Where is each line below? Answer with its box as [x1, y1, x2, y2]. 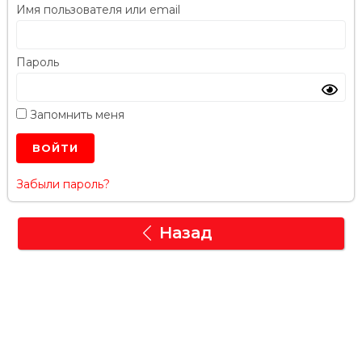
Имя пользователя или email [16, 2, 180, 18]
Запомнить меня [27, 107, 124, 123]
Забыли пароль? [16, 177, 110, 192]
